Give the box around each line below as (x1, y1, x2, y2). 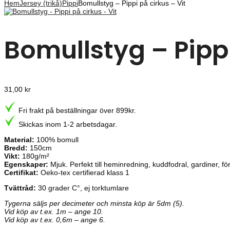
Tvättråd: (4, 184, 36, 193)
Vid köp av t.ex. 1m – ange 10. (4, 207, 103, 216)
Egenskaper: (4, 160, 48, 169)
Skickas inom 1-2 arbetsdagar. (16, 120, 117, 129)
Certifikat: (4, 168, 39, 177)
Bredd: (4, 144, 28, 152)
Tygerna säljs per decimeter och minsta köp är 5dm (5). (4, 199, 184, 208)
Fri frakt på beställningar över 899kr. (16, 106, 136, 115)
